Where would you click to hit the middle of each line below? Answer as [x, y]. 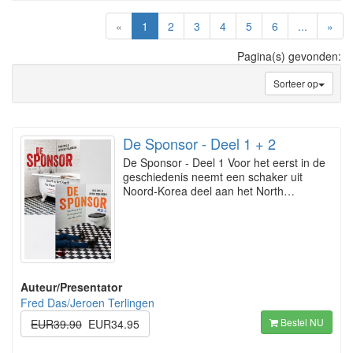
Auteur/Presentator [71, 287]
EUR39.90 [56, 324]
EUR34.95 [114, 324]
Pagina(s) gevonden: [289, 56]
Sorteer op [296, 83]
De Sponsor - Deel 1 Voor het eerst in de [224, 162]
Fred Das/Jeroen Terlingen [87, 303]
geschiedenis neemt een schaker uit [213, 176]
